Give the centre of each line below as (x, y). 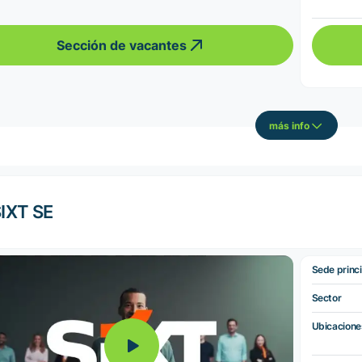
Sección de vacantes (122, 45)
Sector (326, 297)
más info (289, 125)
